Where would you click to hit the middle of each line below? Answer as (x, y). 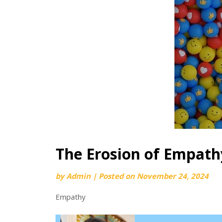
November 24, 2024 (173, 176)
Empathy (71, 196)
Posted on (118, 176)
